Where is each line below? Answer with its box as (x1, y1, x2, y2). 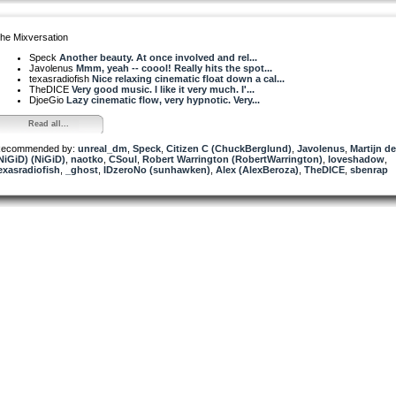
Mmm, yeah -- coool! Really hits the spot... (76, 62, 272, 73)
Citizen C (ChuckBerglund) (166, 142, 292, 154)
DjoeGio (29, 94, 66, 105)
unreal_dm (78, 142, 127, 154)
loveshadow (328, 153, 385, 164)
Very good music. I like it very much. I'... (72, 83, 255, 95)
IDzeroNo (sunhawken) (103, 164, 210, 175)
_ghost (65, 164, 98, 175)
